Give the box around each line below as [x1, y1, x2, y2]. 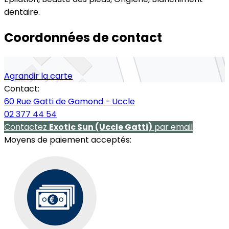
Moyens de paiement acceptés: [4, 133, 131, 146]
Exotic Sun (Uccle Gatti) [49, 121, 152, 133]
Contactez [4, 121, 49, 133]
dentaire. [4, 6, 40, 18]
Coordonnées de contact [4, 29, 162, 46]
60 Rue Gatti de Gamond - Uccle [4, 95, 135, 107]
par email [152, 121, 193, 133]
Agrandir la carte [4, 70, 73, 82]
